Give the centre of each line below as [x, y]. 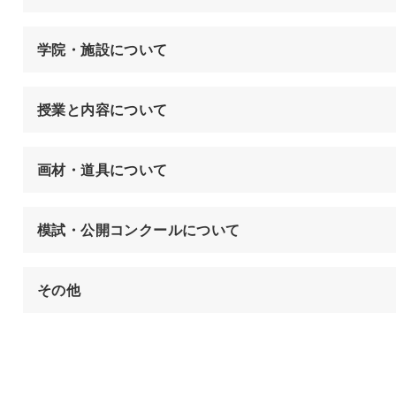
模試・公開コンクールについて [138, 230]
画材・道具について [102, 170]
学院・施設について [102, 49]
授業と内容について [102, 110]
